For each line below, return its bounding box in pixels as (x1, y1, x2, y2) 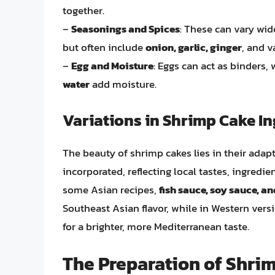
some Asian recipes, (63, 181, 159, 198)
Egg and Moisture (71, 58, 153, 74)
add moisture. (90, 76, 157, 93)
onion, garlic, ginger (145, 39, 242, 56)
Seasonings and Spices (71, 21, 180, 37)
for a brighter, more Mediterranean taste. (63, 218, 249, 234)
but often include (63, 39, 145, 56)
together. (63, 2, 104, 19)
